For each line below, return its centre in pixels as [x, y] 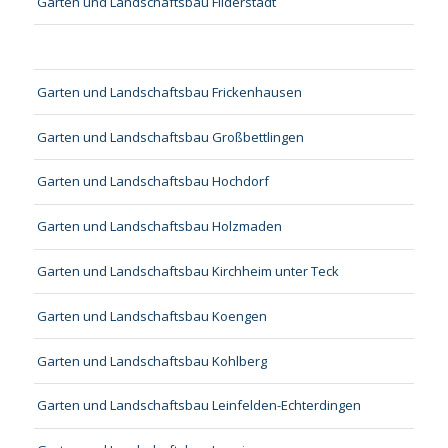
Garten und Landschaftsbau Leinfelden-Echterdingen [198, 405]
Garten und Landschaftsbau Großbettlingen [170, 136]
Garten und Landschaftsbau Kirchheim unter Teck [187, 270]
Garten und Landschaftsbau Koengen [151, 315]
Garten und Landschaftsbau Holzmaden [159, 226]
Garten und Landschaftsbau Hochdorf [152, 181]
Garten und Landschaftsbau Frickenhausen [169, 91]
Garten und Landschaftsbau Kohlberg [151, 360]
